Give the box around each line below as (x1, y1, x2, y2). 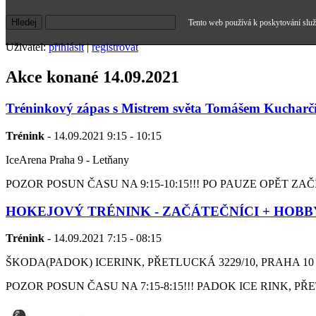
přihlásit (49, 41, 84, 54)
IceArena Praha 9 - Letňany (6, 153, 129, 166)
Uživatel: (6, 41, 49, 54)
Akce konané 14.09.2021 (6, 68, 179, 87)
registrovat (92, 41, 138, 54)
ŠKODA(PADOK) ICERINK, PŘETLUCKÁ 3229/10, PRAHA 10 (6, 256, 314, 269)
